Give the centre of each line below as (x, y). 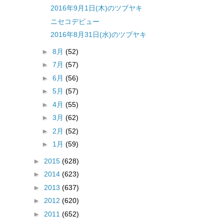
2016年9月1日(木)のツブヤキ (96, 8)
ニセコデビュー (75, 21)
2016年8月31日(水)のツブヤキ (98, 35)
